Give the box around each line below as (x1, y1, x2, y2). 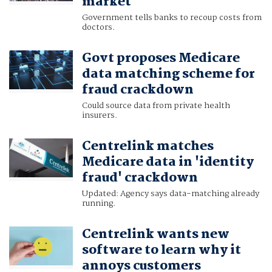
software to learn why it (81, 240, 241, 261)
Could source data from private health (81, 99, 230, 113)
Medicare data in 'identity (81, 152, 254, 173)
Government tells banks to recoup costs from (81, 11, 262, 25)
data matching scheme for (81, 64, 255, 85)
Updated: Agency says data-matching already (81, 187, 259, 201)
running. (81, 197, 115, 211)
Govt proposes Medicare (81, 48, 240, 69)
